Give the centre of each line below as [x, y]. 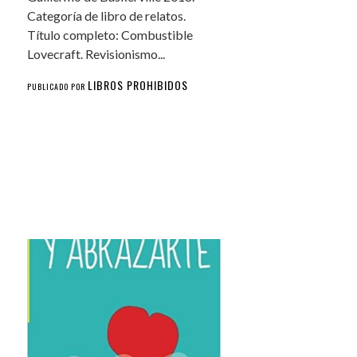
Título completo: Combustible [110, 35]
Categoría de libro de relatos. [107, 16]
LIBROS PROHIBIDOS [138, 85]
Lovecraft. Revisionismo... [96, 54]
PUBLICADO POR [58, 87]
